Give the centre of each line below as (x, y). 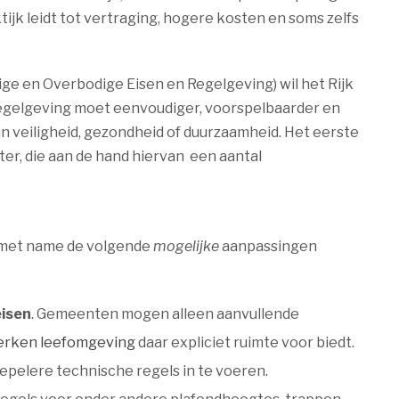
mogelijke (186, 246)
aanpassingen (268, 246)
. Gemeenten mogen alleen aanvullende (165, 314)
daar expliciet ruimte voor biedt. (245, 342)
